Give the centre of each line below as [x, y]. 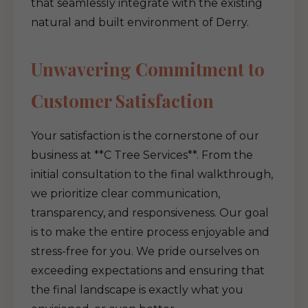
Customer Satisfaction [122, 100]
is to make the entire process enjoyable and [150, 232]
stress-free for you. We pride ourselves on [145, 251]
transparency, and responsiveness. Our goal [150, 213]
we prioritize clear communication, [125, 194]
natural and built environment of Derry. [140, 22]
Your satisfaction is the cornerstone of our [145, 136]
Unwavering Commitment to [148, 69]
